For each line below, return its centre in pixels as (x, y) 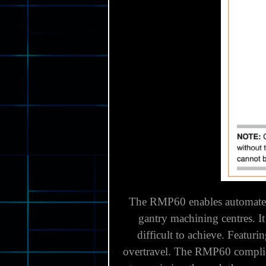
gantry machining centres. (197, 218)
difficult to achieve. (181, 235)
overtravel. (147, 252)
